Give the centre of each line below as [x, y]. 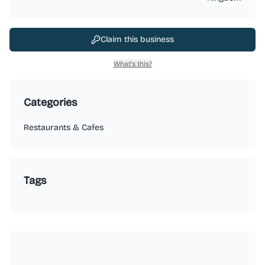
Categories [51, 102]
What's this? [132, 64]
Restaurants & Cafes [64, 127]
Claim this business [137, 39]
